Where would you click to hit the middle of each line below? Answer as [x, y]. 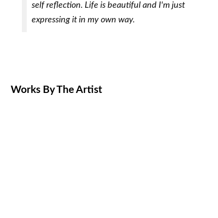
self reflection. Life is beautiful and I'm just [108, 6]
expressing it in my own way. [83, 20]
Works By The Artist [57, 90]
